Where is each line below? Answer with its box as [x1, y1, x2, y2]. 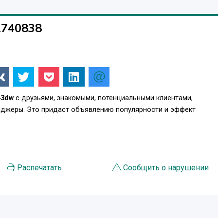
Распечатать [17, 163, 62, 172]
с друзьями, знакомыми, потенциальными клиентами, [14, 93, 193, 102]
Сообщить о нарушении [123, 163, 209, 172]
